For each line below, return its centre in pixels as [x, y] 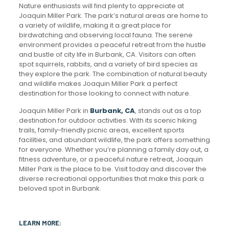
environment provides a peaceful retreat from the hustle [112, 44]
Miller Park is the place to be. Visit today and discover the [112, 169]
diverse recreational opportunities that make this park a [111, 178]
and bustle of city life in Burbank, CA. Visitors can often [107, 54]
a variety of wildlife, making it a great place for [95, 25]
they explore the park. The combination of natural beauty [113, 74]
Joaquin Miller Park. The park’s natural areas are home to [113, 15]
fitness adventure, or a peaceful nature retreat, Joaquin [111, 159]
